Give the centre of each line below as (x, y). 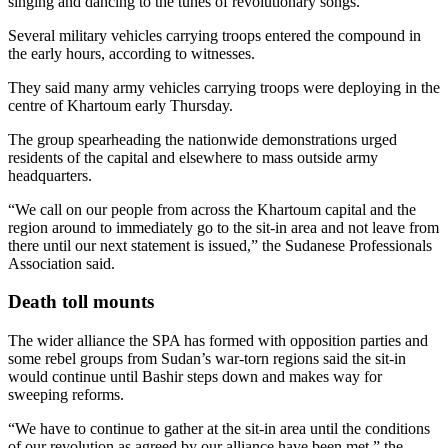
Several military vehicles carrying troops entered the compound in (214, 35)
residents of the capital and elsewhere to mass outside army (193, 157)
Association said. (61, 263)
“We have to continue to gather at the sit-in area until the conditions (219, 429)
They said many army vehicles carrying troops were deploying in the (224, 87)
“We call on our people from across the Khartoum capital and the (212, 209)
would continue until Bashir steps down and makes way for (195, 377)
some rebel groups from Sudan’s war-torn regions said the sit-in (207, 359)
